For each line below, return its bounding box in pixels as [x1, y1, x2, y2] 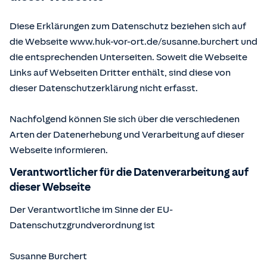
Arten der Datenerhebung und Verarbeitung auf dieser [10, 129, 244, 140]
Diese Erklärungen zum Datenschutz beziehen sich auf [10, 21, 246, 32]
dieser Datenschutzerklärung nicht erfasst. [10, 83, 198, 94]
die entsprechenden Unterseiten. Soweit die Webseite [10, 52, 247, 63]
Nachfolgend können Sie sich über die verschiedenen [10, 114, 240, 125]
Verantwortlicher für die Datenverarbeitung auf [10, 166, 249, 178]
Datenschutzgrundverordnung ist [10, 220, 155, 231]
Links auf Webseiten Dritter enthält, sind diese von [10, 67, 231, 78]
